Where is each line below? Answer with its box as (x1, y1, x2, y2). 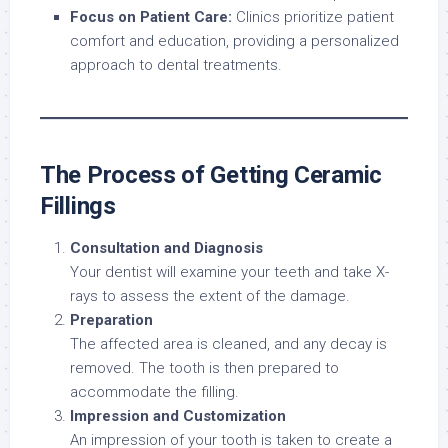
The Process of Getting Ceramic (40, 161, 383, 190)
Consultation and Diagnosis (70, 239, 263, 258)
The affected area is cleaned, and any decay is (70, 335, 387, 354)
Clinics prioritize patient (232, 8, 394, 27)
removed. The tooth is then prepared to (70, 359, 339, 378)
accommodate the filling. (70, 383, 239, 402)
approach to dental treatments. (70, 56, 282, 75)
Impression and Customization (70, 407, 286, 426)
